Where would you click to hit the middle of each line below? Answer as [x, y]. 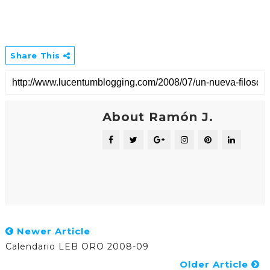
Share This [36, 55]
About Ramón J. [158, 117]
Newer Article [52, 231]
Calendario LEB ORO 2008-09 [77, 246]
